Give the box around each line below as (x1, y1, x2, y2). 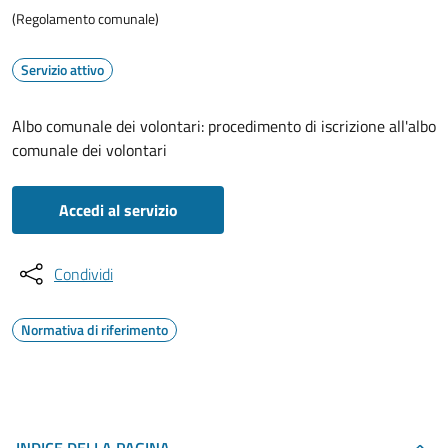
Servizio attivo (21, 59, 104, 80)
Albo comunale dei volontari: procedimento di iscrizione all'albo (12, 114, 436, 138)
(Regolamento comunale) (12, 8, 159, 29)
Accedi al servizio (58, 198, 178, 222)
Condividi (54, 262, 113, 286)
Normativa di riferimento (21, 319, 168, 340)
